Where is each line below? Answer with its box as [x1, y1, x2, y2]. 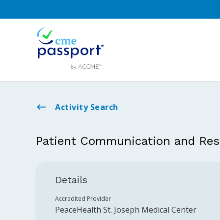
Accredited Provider [55, 194, 111, 203]
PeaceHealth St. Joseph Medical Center [55, 204, 196, 215]
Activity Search [55, 102, 118, 112]
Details [55, 174, 87, 186]
